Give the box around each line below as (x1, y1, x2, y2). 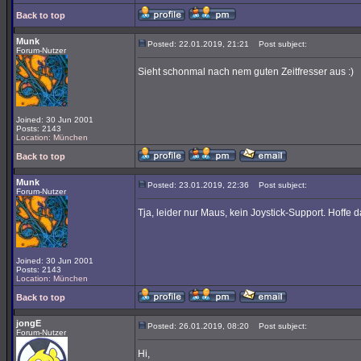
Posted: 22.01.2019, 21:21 (147, 39, 249, 48)
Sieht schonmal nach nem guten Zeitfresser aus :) (138, 66, 354, 77)
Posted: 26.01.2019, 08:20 (147, 322, 249, 330)
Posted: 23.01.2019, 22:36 (147, 180, 249, 189)
